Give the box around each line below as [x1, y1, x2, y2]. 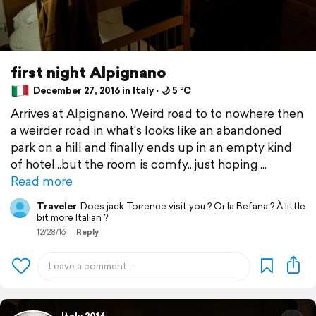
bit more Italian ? [37, 210, 108, 224]
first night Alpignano [11, 61, 166, 83]
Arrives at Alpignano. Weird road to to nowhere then [11, 104, 304, 122]
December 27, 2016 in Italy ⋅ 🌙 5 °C [31, 84, 191, 98]
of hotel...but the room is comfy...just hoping [11, 154, 258, 173]
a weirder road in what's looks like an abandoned [11, 121, 282, 139]
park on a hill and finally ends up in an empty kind [11, 138, 292, 156]
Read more [11, 171, 73, 190]
